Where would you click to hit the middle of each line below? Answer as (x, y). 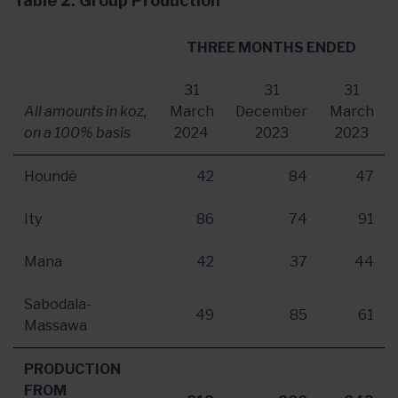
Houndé (51, 176)
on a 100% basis (77, 133)
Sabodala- (58, 304)
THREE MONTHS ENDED (271, 48)
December (271, 111)
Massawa (56, 326)
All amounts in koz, (85, 111)
